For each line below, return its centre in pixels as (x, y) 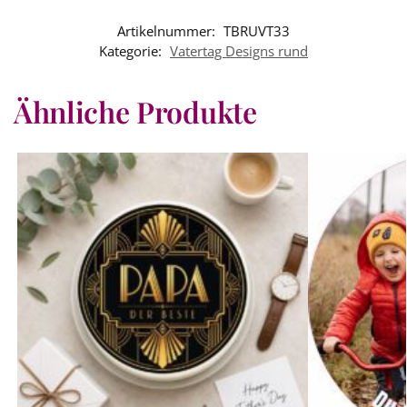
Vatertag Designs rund (239, 50)
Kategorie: (132, 50)
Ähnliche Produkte (135, 111)
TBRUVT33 (257, 30)
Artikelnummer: (168, 30)
